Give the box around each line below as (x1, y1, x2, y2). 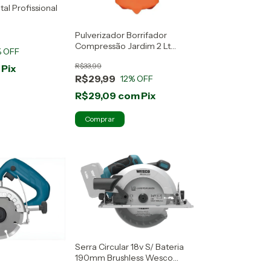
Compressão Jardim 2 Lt (74, 40, 171, 51)
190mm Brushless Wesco (74, 252, 173, 264)
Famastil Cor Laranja (74, 51, 154, 62)
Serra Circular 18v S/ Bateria (74, 241, 184, 253)
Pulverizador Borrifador (74, 29, 167, 41)
